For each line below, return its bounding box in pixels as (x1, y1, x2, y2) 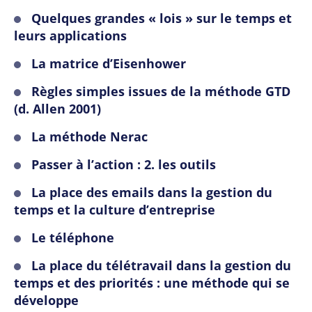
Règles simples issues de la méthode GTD (31, 83, 290, 100)
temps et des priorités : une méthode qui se (14, 274, 290, 292)
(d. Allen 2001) (14, 100, 101, 118)
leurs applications (14, 27, 127, 45)
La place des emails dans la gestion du (31, 184, 272, 201)
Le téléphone (31, 229, 114, 247)
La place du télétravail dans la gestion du (31, 257, 291, 274)
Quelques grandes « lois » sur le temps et (31, 10, 292, 27)
